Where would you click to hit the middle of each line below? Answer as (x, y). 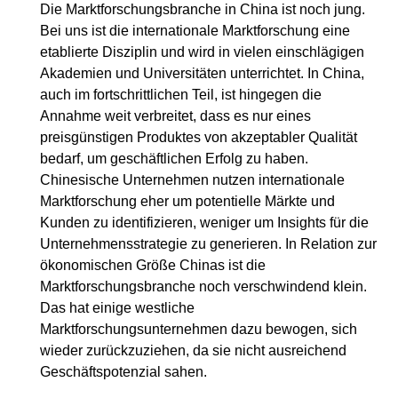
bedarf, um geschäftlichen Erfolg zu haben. (174, 159)
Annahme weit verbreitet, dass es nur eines (175, 116)
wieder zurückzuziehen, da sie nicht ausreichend (193, 350)
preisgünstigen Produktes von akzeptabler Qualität (199, 137)
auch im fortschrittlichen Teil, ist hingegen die (181, 95)
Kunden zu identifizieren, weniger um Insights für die (204, 223)
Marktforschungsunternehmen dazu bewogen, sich (199, 329)
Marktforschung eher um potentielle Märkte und (187, 201)
